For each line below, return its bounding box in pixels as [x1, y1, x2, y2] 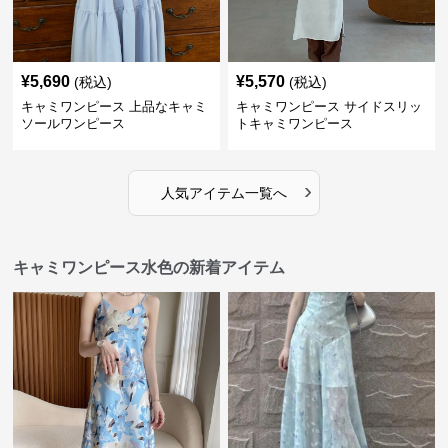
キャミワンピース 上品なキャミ [21, 99, 208, 114]
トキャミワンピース [235, 116, 353, 131]
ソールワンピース [21, 116, 126, 131]
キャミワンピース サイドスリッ [235, 99, 422, 114]
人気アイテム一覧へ [160, 185, 287, 201]
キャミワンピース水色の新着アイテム [13, 259, 286, 276]
